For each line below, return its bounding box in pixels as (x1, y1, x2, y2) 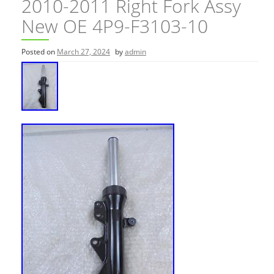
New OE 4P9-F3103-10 (21, 13, 208, 39)
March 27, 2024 (57, 46, 110, 57)
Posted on (21, 46, 57, 57)
